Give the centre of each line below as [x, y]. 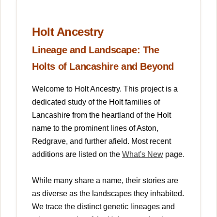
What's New [143, 154]
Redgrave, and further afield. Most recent [101, 141]
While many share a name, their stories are [105, 180]
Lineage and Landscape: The [96, 50]
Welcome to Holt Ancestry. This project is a [105, 89]
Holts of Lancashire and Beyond [103, 66]
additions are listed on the [77, 154]
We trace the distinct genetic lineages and [103, 207]
